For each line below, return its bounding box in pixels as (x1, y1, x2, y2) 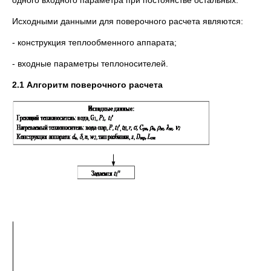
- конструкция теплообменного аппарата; (12, 38, 177, 47)
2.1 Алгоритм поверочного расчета (12, 80, 163, 90)
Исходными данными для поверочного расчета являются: (12, 16, 243, 26)
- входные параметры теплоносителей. (12, 59, 168, 68)
